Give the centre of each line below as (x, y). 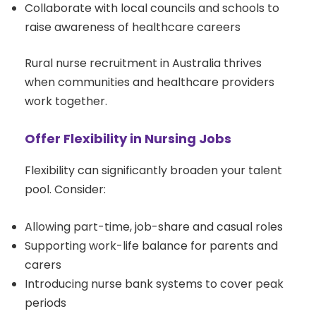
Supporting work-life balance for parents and (151, 246)
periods (45, 303)
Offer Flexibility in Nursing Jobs (128, 139)
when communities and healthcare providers (150, 83)
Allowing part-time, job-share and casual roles (154, 227)
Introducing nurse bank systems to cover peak (154, 284)
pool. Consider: (65, 190)
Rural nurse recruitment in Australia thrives (143, 63)
